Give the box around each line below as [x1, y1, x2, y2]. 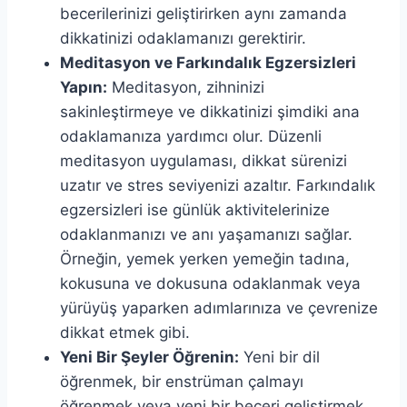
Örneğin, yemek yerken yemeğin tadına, [60, 249, 350, 268]
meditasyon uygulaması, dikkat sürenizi [60, 151, 347, 170]
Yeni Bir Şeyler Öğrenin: [60, 347, 239, 366]
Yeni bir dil [239, 347, 320, 366]
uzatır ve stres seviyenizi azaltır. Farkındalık [60, 175, 375, 194]
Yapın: [60, 77, 107, 96]
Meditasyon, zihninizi [107, 77, 264, 96]
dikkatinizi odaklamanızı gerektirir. [60, 28, 306, 47]
